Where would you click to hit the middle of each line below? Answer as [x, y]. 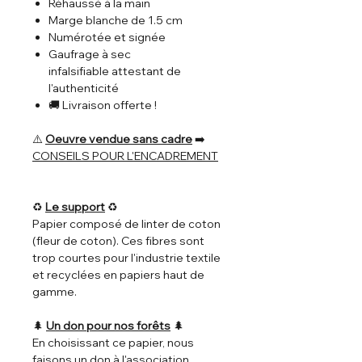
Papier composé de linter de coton [126, 223]
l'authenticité [84, 88]
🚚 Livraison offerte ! [103, 105]
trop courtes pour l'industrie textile [126, 257]
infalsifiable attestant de [115, 71]
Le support [75, 206]
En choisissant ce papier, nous [113, 342]
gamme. [55, 291]
